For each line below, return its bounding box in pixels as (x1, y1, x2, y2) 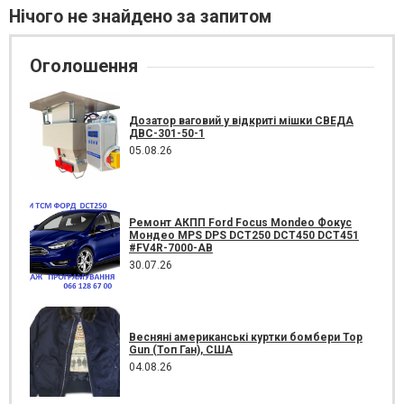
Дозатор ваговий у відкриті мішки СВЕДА (129, 114, 353, 127)
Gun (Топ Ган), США (129, 343, 233, 356)
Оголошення (30, 55, 138, 77)
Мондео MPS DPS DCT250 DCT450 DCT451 (129, 228, 359, 242)
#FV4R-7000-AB (129, 241, 213, 254)
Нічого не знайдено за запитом (9, 6, 271, 27)
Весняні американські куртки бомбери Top (129, 330, 363, 344)
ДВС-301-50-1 (129, 126, 205, 140)
